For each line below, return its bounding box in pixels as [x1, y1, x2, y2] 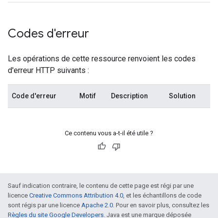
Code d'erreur [12, 92, 56, 100]
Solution [169, 92, 196, 100]
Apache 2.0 [81, 201, 113, 209]
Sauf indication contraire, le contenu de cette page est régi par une [8, 182, 194, 189]
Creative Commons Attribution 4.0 [29, 192, 123, 199]
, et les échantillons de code [123, 192, 201, 199]
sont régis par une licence [8, 201, 81, 209]
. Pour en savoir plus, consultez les [113, 201, 209, 209]
